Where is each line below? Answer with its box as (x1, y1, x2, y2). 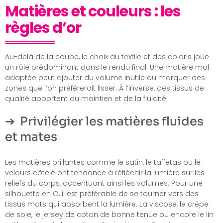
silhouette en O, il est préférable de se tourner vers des (5, 188, 199, 199)
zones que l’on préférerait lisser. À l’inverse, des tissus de (5, 83, 204, 93)
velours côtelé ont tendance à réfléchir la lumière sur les (5, 167, 205, 178)
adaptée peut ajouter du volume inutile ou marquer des (5, 72, 205, 83)
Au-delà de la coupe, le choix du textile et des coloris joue (5, 51, 209, 62)
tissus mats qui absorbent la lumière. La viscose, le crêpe (5, 199, 209, 209)
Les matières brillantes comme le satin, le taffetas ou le (5, 157, 201, 167)
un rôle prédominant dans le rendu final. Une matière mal (5, 62, 209, 72)
